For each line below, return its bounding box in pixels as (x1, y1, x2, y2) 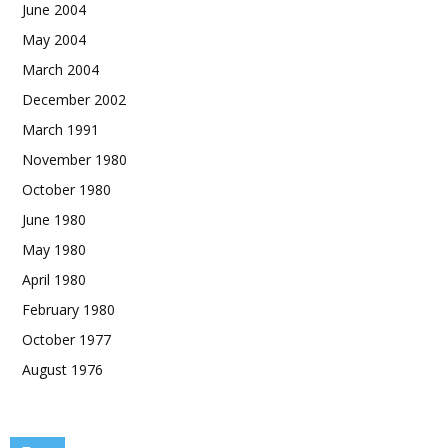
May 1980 (22, 240, 86, 259)
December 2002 (22, 90, 126, 109)
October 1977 (22, 330, 111, 349)
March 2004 (22, 60, 99, 79)
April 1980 (22, 270, 86, 289)
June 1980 (22, 210, 86, 229)
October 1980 (22, 180, 111, 199)
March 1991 (22, 120, 99, 139)
